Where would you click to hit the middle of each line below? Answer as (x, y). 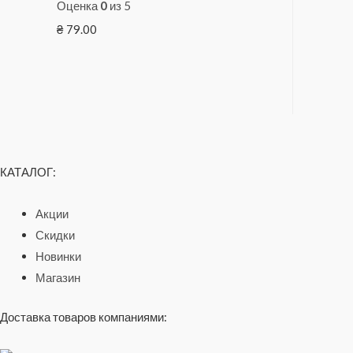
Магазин (58, 277)
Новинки (58, 256)
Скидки (55, 235)
